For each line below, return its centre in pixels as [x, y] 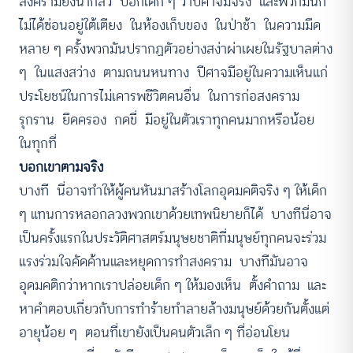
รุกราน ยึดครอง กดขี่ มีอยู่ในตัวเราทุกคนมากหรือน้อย [169, 120]
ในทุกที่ [38, 143]
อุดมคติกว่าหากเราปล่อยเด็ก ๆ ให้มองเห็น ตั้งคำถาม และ [173, 285]
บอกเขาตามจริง [61, 167]
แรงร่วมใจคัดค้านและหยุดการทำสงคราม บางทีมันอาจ [163, 262]
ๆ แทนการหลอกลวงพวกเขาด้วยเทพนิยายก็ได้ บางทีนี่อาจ [175, 214]
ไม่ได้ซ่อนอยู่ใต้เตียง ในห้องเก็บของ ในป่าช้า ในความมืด [172, 25]
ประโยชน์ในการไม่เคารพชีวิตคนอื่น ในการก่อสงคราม [161, 96]
